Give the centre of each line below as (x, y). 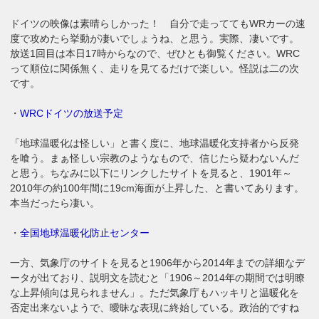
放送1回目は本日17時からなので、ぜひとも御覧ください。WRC (155, 53)
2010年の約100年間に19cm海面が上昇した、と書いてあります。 (157, 188)
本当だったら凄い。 (55, 203)
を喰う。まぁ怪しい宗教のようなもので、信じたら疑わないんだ (155, 158)
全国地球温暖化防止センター (85, 232)
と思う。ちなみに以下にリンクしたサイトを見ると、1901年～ (151, 173)
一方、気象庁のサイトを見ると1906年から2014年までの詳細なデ (158, 262)
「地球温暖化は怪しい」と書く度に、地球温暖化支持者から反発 (155, 143)
